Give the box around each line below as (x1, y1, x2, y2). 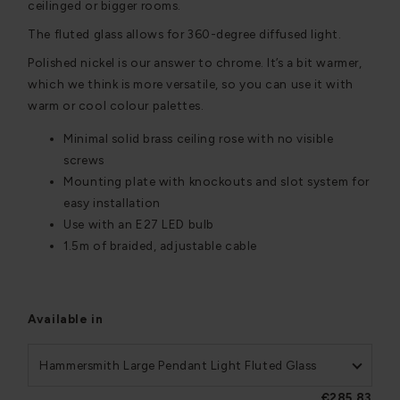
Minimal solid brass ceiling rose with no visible (63, 131, 334, 146)
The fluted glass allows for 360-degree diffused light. (28, 26, 342, 41)
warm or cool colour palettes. (28, 97, 204, 112)
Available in (28, 311, 104, 326)
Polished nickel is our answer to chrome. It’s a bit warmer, (28, 54, 362, 70)
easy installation (63, 196, 161, 211)
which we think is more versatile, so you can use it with (28, 76, 354, 91)
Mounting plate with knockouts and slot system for (63, 174, 370, 189)
